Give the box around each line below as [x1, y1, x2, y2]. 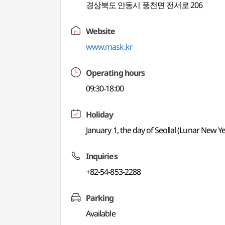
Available [86, 208, 116, 219]
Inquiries [86, 151, 118, 162]
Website [86, 26, 116, 37]
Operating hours [86, 67, 145, 78]
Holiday [86, 109, 114, 120]
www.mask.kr [86, 41, 133, 52]
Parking [86, 192, 114, 203]
